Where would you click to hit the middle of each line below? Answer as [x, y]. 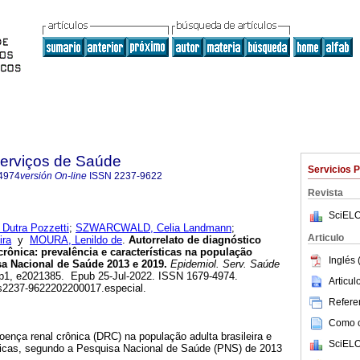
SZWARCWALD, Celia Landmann [153, 228]
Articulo [326, 238]
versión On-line [53, 176]
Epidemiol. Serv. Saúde [223, 264]
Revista [325, 193]
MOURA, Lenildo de [76, 240]
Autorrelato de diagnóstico [193, 240]
